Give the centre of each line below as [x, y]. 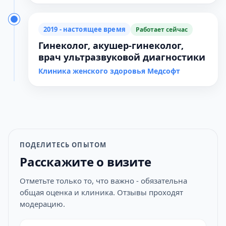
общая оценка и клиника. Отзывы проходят [101, 192]
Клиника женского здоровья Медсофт [109, 71]
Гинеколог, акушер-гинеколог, [111, 45]
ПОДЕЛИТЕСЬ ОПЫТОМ [63, 145]
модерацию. [42, 204]
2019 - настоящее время [84, 29]
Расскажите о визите [86, 162]
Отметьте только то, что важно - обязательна [103, 181]
